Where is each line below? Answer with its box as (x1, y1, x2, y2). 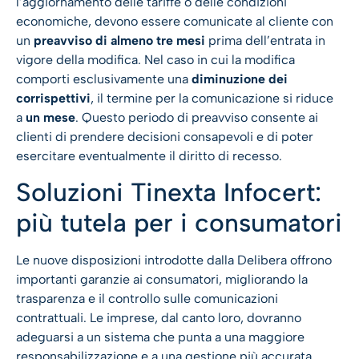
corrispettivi (16, 90, 91, 106)
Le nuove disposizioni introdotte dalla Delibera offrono (16, 252, 332, 268)
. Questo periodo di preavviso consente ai (75, 109, 318, 125)
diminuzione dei (192, 71, 288, 87)
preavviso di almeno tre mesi (34, 32, 205, 48)
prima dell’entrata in (205, 32, 325, 48)
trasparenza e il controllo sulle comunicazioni (16, 291, 278, 307)
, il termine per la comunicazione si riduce (91, 90, 333, 106)
